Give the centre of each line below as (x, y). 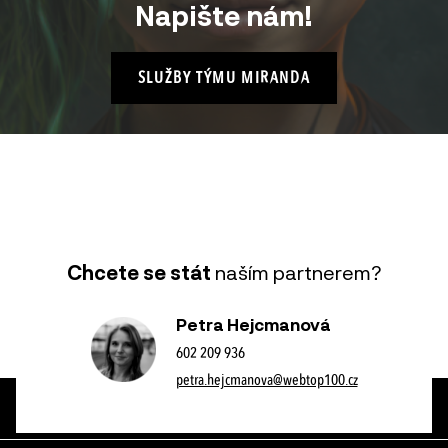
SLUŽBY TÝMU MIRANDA (224, 78)
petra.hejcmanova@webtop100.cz (266, 380)
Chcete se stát (138, 272)
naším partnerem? (296, 272)
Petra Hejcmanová (253, 324)
